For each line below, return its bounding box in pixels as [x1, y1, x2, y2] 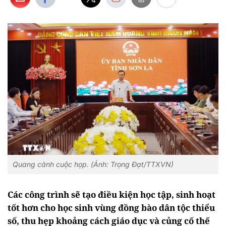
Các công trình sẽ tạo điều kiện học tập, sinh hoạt [8, 189, 215, 201]
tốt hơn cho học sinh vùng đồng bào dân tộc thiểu [8, 202, 215, 214]
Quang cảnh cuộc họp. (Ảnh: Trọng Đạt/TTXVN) [13, 160, 174, 169]
